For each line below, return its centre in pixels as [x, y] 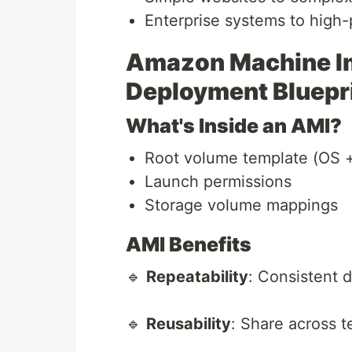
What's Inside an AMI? [234, 126]
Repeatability [197, 277]
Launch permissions [218, 182]
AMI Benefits [189, 245]
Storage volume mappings [241, 205]
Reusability [189, 324]
